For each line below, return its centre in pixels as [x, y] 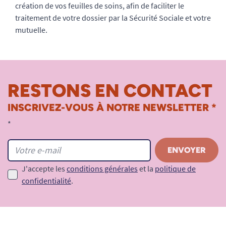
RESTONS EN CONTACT [110, 91]
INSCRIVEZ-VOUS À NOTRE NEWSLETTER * [112, 107]
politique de [175, 168]
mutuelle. [31, 30]
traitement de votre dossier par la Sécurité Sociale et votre [113, 18]
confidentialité [46, 181]
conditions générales [102, 168]
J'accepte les [44, 168]
